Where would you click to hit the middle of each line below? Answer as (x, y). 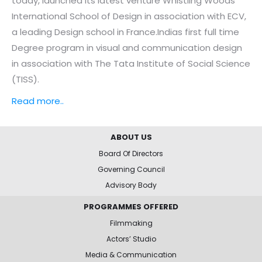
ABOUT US (131, 137)
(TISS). (25, 79)
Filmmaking (131, 223)
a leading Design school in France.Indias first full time (125, 32)
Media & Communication (131, 254)
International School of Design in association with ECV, (129, 16)
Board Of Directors (131, 153)
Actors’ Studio (131, 239)
